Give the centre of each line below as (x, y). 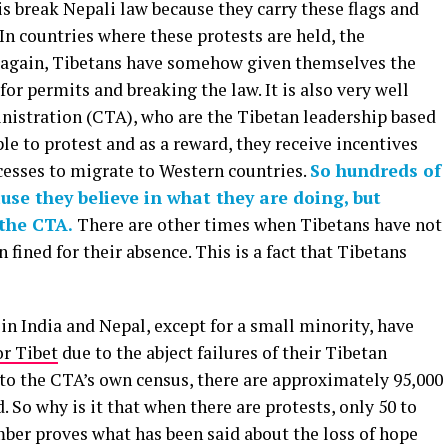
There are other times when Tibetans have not (257, 225)
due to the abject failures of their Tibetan (222, 353)
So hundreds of (375, 171)
